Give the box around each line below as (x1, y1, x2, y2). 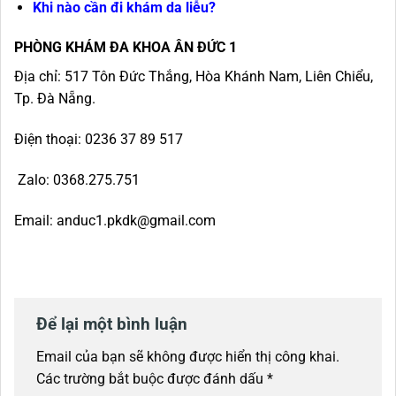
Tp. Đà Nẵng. (14, 90, 95, 108)
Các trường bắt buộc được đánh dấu (36, 370, 267, 388)
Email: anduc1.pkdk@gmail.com (14, 211, 216, 229)
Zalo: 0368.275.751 (14, 171, 140, 189)
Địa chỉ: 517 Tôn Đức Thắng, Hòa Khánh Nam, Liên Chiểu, (14, 68, 373, 86)
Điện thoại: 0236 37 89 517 (14, 131, 183, 148)
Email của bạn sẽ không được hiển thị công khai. (36, 348, 339, 366)
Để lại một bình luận (36, 313, 192, 334)
